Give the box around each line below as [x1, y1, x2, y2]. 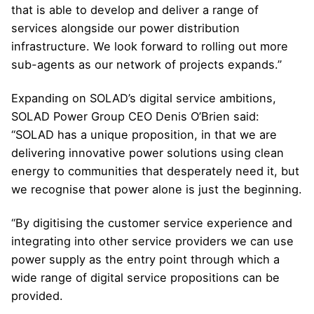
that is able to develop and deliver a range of [11, 3, 259, 18]
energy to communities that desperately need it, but [11, 164, 299, 179]
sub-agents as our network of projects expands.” [11, 57, 282, 72]
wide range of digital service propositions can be [11, 271, 280, 285]
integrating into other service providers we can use [11, 234, 294, 249]
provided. [11, 289, 63, 303]
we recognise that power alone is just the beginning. [11, 182, 302, 197]
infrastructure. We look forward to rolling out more [11, 39, 288, 54]
